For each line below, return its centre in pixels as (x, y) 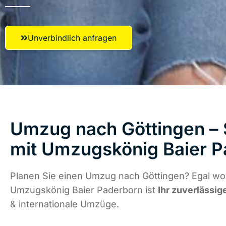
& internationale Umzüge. (65, 204)
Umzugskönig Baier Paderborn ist (84, 190)
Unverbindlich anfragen (72, 38)
